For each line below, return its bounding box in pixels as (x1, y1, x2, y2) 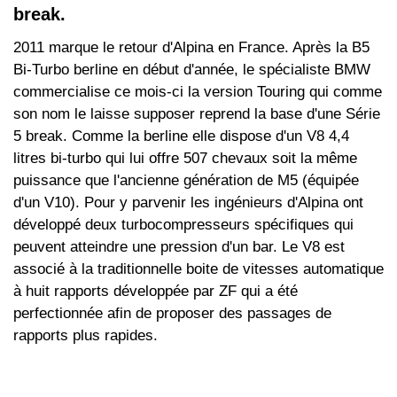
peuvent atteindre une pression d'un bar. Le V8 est (13, 238, 345, 256)
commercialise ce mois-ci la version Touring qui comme (13, 83, 382, 101)
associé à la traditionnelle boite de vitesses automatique (13, 261, 384, 278)
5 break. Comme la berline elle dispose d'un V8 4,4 (13, 128, 349, 145)
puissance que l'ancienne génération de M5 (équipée (13, 172, 359, 190)
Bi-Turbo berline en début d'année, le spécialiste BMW (13, 61, 370, 79)
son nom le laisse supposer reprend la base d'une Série (13, 105, 380, 123)
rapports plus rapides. (13, 327, 158, 345)
